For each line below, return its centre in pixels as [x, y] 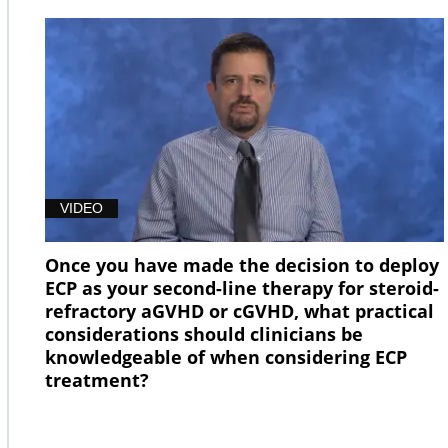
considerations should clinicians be [204, 334]
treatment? [97, 380]
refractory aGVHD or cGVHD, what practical [239, 311]
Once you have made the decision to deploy [242, 265]
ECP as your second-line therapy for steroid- [242, 288]
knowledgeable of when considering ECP [226, 357]
